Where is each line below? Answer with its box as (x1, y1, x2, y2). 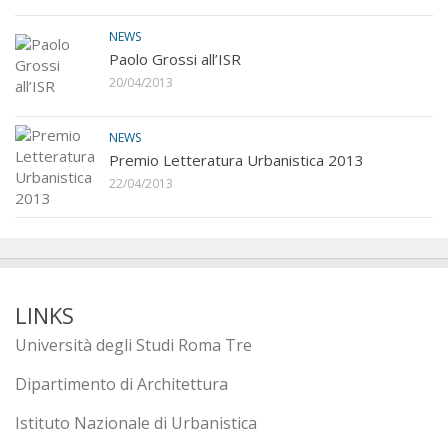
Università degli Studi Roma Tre (15, 333, 252, 356)
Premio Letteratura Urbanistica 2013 (109, 149, 364, 170)
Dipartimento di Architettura (15, 372, 228, 395)
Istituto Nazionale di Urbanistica (15, 411, 257, 434)
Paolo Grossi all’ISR (109, 48, 241, 69)
